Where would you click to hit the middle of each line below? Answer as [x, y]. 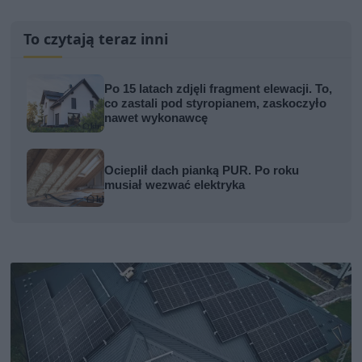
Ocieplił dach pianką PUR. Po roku [202, 170]
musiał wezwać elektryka [175, 185]
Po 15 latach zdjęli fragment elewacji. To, [219, 88]
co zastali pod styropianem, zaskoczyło [216, 103]
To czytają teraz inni [96, 38]
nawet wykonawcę [156, 118]
